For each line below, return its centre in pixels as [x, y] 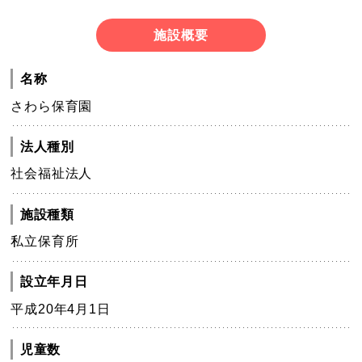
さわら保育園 [52, 106]
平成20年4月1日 [61, 309]
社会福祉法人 [52, 174]
